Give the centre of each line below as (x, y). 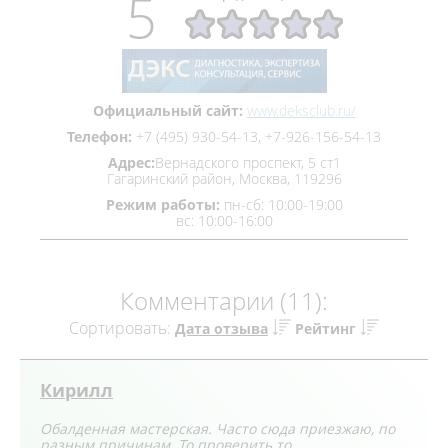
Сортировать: (122, 328)
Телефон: (99, 136)
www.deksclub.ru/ (301, 110)
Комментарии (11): (224, 301)
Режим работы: (162, 204)
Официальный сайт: (167, 110)
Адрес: (131, 162)
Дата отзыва (221, 328)
